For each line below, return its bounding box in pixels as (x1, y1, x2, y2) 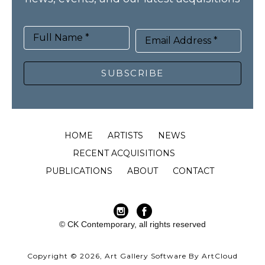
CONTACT (172, 166, 214, 176)
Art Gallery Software (105, 251, 186, 260)
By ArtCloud (186, 251, 238, 260)
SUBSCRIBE (101, 67, 164, 79)
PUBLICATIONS (45, 166, 112, 176)
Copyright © (27, 251, 80, 260)
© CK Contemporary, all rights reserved (59, 219, 206, 229)
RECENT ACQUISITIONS (73, 148, 175, 159)
